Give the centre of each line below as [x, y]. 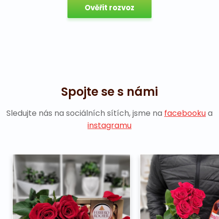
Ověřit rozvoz [109, 7]
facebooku [185, 113]
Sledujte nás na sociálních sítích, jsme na [85, 113]
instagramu [109, 125]
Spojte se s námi [109, 91]
